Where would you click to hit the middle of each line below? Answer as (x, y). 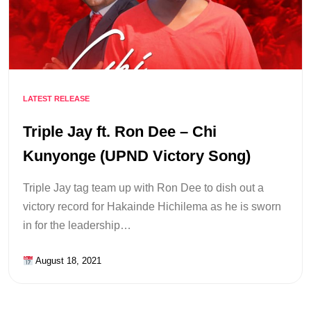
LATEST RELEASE (56, 99)
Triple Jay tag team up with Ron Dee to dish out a (143, 188)
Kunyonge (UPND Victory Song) (137, 156)
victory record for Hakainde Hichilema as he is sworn (152, 207)
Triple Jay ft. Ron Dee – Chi (120, 132)
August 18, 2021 (67, 261)
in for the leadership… (77, 226)
